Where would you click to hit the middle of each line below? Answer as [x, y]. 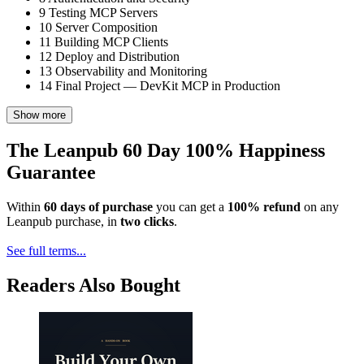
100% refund [264, 206]
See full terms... [46, 250]
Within [25, 206]
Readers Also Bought [93, 285]
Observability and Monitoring [130, 71]
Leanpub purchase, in [63, 221]
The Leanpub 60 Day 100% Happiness [166, 150]
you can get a [190, 206]
